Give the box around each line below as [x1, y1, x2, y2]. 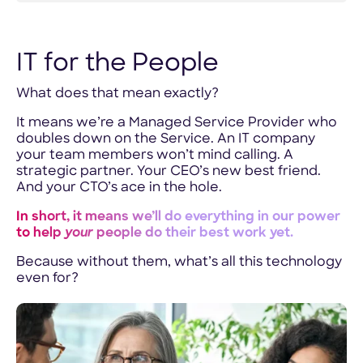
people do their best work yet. [92, 227, 293, 240]
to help [15, 227, 65, 240]
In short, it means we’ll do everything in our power [15, 211, 340, 224]
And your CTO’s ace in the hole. [15, 181, 222, 194]
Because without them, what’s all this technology [15, 256, 342, 269]
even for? [15, 272, 79, 285]
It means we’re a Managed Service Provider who [15, 117, 337, 130]
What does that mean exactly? [15, 88, 219, 100]
